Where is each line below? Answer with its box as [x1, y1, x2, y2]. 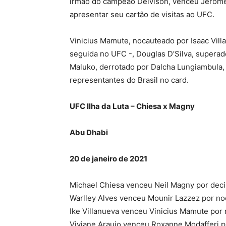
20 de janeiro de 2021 [70, 154, 147, 163]
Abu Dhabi [70, 128, 108, 137]
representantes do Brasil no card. [70, 75, 189, 85]
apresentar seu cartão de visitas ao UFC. [70, 10, 214, 19]
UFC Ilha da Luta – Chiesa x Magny [70, 101, 195, 111]
